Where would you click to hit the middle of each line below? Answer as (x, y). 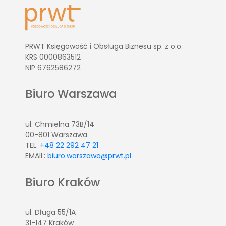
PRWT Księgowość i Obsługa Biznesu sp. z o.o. (104, 47)
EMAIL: (36, 156)
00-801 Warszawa (56, 135)
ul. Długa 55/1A (50, 213)
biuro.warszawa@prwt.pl (89, 156)
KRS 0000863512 (53, 57)
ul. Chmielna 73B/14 (60, 124)
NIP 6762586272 (53, 68)
